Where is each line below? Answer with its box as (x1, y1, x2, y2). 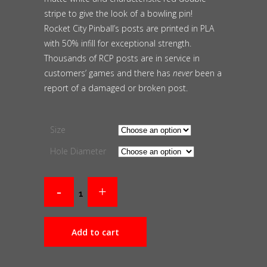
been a (193, 67, 222, 79)
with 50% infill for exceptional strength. (44, 38, 194, 49)
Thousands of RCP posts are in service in (44, 52, 200, 64)
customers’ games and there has (44, 67, 173, 79)
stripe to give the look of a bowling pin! (44, 8, 193, 20)
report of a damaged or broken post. (44, 82, 188, 94)
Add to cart (72, 226, 119, 238)
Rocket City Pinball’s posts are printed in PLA (44, 23, 214, 35)
